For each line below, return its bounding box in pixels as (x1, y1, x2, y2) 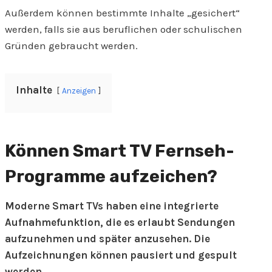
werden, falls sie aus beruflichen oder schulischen (5, 23, 242, 36)
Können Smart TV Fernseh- (5, 141, 234, 161)
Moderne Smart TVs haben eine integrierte (5, 200, 219, 212)
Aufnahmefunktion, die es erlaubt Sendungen (5, 216, 235, 229)
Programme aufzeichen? (5, 166, 217, 187)
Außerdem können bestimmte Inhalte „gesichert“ (5, 7, 240, 19)
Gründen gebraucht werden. (5, 39, 138, 52)
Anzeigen (62, 86, 96, 96)
